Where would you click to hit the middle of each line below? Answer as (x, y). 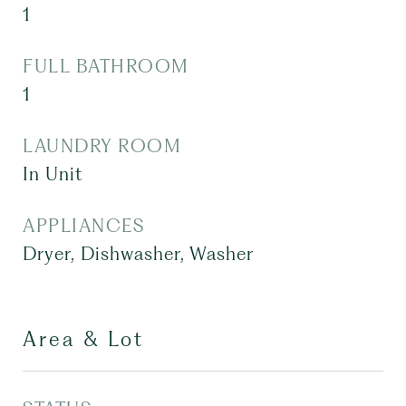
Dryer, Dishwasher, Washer (138, 254)
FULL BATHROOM (106, 66)
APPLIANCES (83, 226)
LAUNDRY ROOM (102, 146)
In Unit (53, 174)
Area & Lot (83, 339)
